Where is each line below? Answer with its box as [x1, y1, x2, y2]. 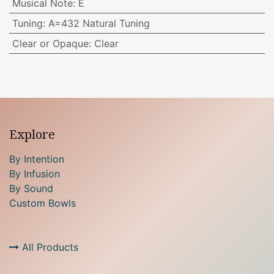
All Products [19, 240, 78, 253]
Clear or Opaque [12, 37, 89, 50]
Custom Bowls [9, 196, 76, 209]
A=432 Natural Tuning [48, 17, 150, 29]
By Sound [9, 182, 53, 194]
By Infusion [9, 167, 60, 180]
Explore [9, 125, 55, 143]
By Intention [9, 152, 64, 165]
